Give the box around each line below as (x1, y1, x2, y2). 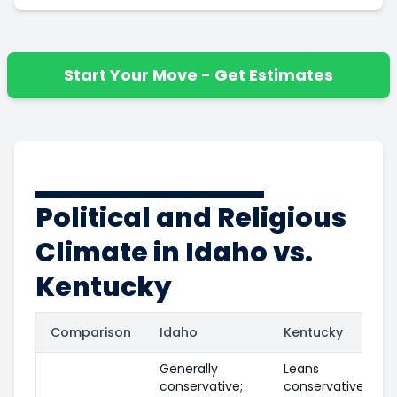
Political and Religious (35, 198, 346, 237)
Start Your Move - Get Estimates (64, 63, 333, 86)
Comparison (51, 323, 131, 341)
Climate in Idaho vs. (35, 233, 313, 271)
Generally (160, 359, 218, 378)
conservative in (284, 377, 378, 395)
